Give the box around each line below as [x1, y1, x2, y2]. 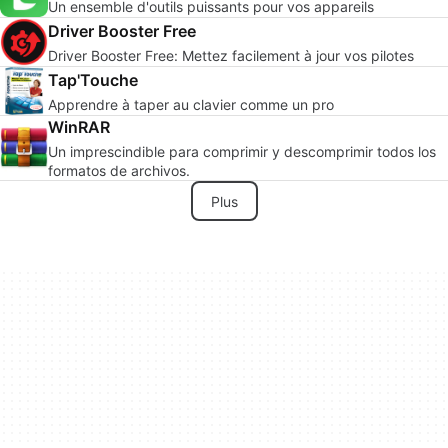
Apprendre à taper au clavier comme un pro [48, 95, 334, 113]
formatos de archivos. [48, 162, 190, 179]
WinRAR [48, 117, 110, 137]
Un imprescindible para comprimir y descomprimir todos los [48, 143, 436, 160]
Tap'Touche [48, 69, 138, 90]
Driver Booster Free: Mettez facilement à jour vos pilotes [48, 46, 414, 64]
